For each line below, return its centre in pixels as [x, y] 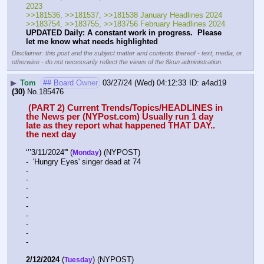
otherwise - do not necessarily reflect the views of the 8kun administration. [117, 62]
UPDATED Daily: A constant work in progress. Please [124, 33]
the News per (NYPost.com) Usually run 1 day [120, 116]
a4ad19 [214, 82]
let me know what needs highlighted [92, 42]
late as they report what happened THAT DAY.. [121, 125]
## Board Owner [70, 82]
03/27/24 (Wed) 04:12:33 [144, 82]
